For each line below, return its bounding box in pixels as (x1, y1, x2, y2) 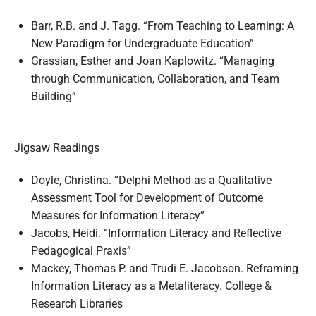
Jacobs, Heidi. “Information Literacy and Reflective (31, 226, 281, 240)
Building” (31, 90, 76, 104)
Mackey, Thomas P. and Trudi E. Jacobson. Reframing (31, 261, 298, 275)
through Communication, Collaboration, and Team (31, 72, 279, 86)
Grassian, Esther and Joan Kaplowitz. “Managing (31, 54, 274, 68)
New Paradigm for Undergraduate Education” (31, 37, 254, 51)
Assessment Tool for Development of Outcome (31, 190, 263, 205)
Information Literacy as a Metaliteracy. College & (31, 279, 272, 293)
